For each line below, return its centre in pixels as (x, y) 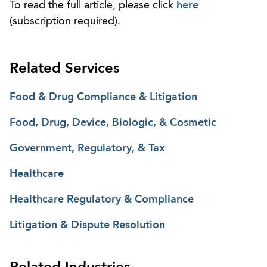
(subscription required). (65, 21)
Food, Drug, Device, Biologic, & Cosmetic (113, 122)
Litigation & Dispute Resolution (87, 225)
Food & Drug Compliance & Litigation (103, 97)
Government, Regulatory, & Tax (87, 148)
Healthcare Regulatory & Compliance (102, 199)
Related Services (65, 69)
